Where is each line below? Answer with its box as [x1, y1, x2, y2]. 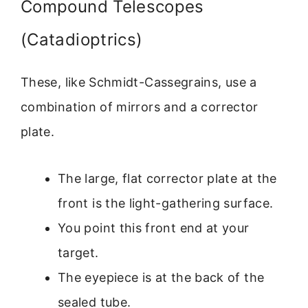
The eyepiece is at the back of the [58, 270, 265, 285]
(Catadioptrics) [21, 29, 143, 49]
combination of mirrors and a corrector [21, 99, 258, 114]
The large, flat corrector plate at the [58, 171, 277, 186]
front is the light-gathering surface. [58, 196, 274, 211]
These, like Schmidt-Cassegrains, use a [21, 74, 257, 89]
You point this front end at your [58, 221, 250, 236]
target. [58, 245, 99, 261]
